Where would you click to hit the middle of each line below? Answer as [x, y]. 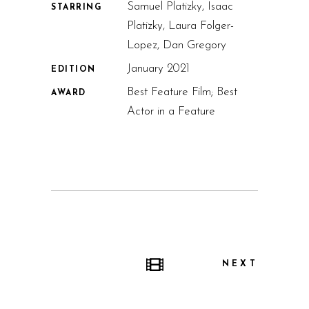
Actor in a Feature [171, 111]
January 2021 [158, 69]
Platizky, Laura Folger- [180, 26]
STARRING [77, 8]
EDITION [73, 70]
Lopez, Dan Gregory [177, 45]
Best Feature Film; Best [182, 92]
